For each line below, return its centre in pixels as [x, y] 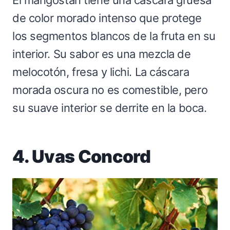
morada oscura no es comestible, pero [110, 90]
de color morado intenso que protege [107, 18]
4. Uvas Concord [82, 156]
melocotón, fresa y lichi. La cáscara [101, 72]
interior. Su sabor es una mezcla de [102, 54]
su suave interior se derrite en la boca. [110, 108]
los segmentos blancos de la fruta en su [114, 36]
